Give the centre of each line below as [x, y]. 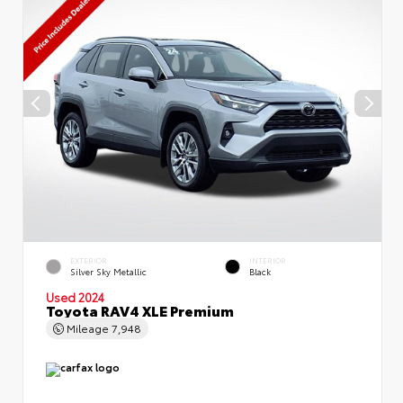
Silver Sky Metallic [108, 272]
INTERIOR [268, 261]
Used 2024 [75, 296]
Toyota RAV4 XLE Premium [140, 309]
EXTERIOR [89, 261]
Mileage [88, 327]
